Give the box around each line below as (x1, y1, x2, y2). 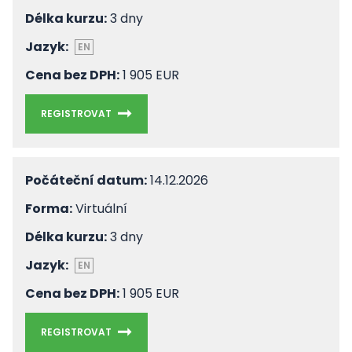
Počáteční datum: (25, 171, 147, 189)
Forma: (25, 200, 72, 218)
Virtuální (72, 200, 127, 218)
